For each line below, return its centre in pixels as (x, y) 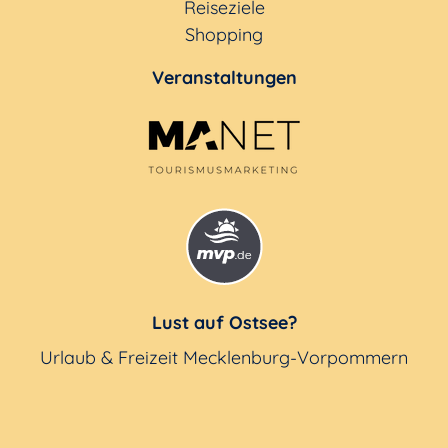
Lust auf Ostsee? (224, 322)
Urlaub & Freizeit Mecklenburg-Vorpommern (224, 357)
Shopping (224, 34)
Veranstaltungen (224, 77)
